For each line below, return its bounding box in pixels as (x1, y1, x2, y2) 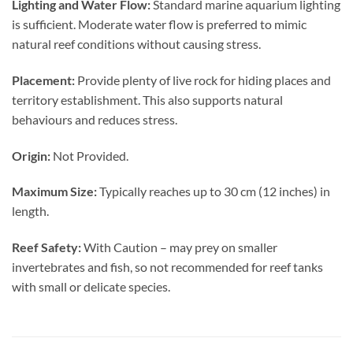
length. (12, 203, 49, 219)
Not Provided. (50, 147, 128, 163)
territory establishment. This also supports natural (12, 91, 283, 107)
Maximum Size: (12, 184, 97, 199)
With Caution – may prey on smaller (81, 240, 277, 255)
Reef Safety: (12, 240, 81, 255)
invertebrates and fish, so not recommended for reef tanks (12, 259, 323, 275)
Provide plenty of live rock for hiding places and (75, 72, 331, 87)
